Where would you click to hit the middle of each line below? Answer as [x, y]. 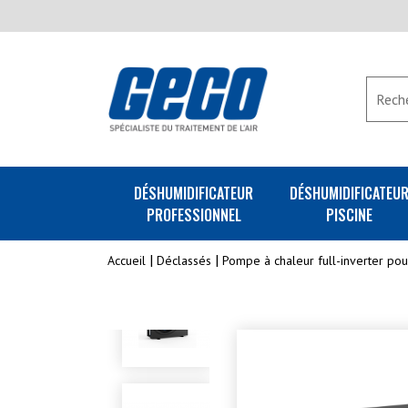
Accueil [127, 260]
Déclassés [184, 260]
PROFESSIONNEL [194, 215]
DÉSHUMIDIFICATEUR [194, 193]
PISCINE [350, 215]
